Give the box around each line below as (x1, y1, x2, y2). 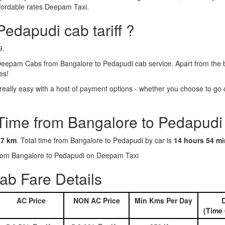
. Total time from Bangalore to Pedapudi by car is (17, 135, 174, 145)
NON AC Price (73, 195, 120, 205)
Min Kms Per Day (135, 195, 192, 205)
